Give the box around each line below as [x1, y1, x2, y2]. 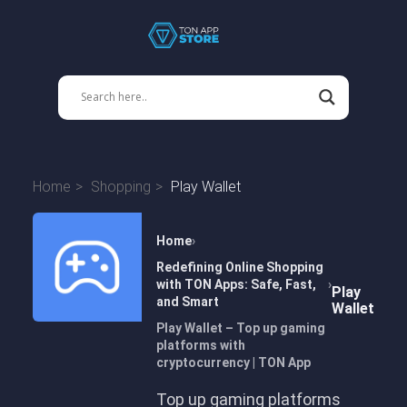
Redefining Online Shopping [156, 260, 323, 274]
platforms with [156, 338, 245, 352]
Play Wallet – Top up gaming [156, 321, 325, 335]
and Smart [156, 294, 219, 309]
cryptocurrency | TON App [156, 355, 311, 370]
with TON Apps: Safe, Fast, [156, 277, 316, 292]
